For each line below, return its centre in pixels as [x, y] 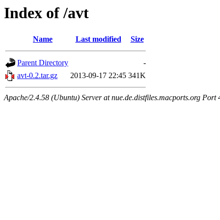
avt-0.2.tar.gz [37, 76]
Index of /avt [46, 13]
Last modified [98, 39]
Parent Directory [43, 63]
